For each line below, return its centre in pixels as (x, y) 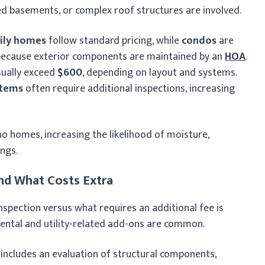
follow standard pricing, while (114, 41)
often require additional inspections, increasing (129, 88)
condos (199, 41)
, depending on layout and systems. (159, 72)
